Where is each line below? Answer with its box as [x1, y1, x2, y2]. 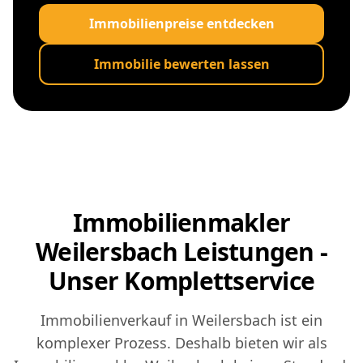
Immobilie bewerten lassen [93, 54, 270, 73]
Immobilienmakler [73, 205, 290, 239]
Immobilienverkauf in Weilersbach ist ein [41, 310, 322, 330]
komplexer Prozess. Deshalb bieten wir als [36, 332, 327, 352]
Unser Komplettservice [48, 263, 315, 297]
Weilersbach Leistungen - [36, 234, 327, 268]
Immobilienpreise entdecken [88, 14, 275, 32]
